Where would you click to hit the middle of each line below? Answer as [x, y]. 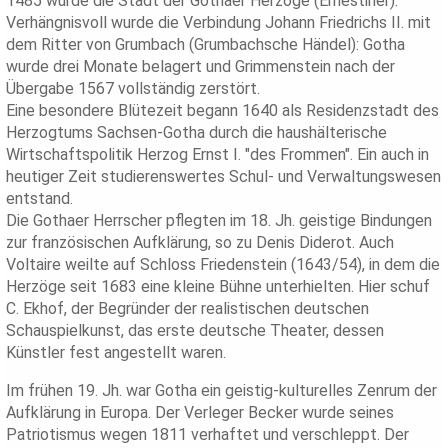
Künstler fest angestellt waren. [116, 353]
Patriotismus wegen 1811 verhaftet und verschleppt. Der [208, 435]
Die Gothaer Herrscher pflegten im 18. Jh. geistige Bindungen [219, 221]
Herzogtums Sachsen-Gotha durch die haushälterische [197, 133]
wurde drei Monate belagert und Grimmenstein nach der [201, 67]
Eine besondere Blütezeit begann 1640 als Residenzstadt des [223, 111]
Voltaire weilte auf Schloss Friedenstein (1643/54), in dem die [223, 265]
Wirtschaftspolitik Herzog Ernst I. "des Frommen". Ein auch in [218, 155]
